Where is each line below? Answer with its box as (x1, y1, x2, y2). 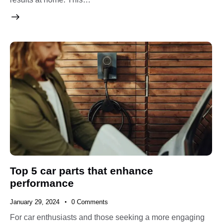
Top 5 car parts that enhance (10, 165, 153, 176)
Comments (76, 198, 108, 206)
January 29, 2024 (10, 198, 59, 206)
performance (10, 177, 74, 189)
